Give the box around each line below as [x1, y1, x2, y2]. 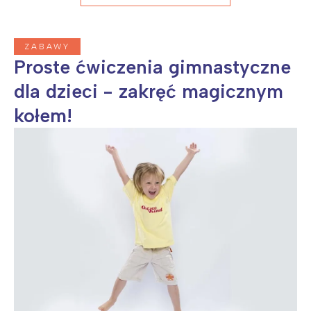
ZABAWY [24, 42, 70, 52]
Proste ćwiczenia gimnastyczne [14, 56, 291, 79]
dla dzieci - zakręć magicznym [14, 80, 283, 103]
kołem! [14, 104, 72, 128]
